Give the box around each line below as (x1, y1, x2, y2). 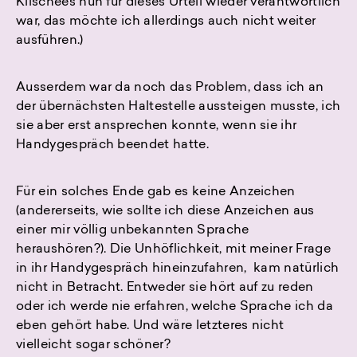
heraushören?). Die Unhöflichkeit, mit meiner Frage (16, 243, 331, 257)
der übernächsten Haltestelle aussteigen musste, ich (16, 100, 341, 114)
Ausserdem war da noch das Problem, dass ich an (16, 81, 324, 95)
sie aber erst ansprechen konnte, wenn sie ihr (16, 120, 297, 133)
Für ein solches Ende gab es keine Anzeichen (16, 186, 296, 199)
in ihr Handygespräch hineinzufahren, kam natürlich (16, 262, 339, 276)
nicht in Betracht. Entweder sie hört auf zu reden (16, 281, 314, 295)
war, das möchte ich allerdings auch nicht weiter (16, 15, 316, 29)
